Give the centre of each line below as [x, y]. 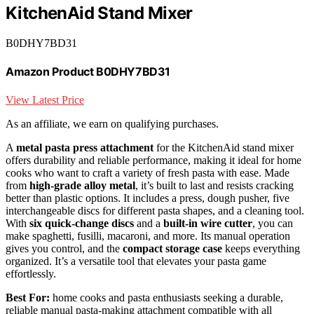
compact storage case [172, 248]
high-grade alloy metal [82, 185]
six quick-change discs [82, 223]
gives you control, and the [64, 248]
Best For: [28, 297]
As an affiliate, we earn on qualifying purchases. [112, 123]
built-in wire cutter [208, 223]
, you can [273, 223]
